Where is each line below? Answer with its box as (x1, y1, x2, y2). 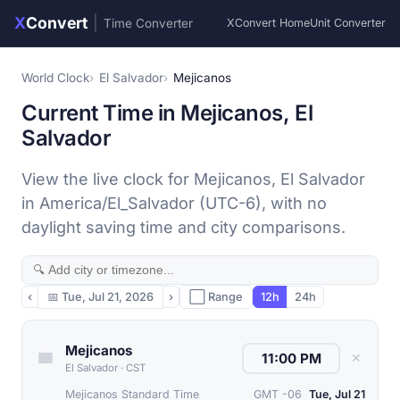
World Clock (21, 71, 89, 85)
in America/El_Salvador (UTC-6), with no (21, 194, 327, 212)
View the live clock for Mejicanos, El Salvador (21, 170, 365, 188)
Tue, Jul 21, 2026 (62, 290, 154, 304)
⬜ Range (189, 290, 243, 304)
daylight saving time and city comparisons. (21, 218, 346, 237)
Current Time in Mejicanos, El (21, 100, 313, 126)
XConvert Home (227, 16, 310, 29)
